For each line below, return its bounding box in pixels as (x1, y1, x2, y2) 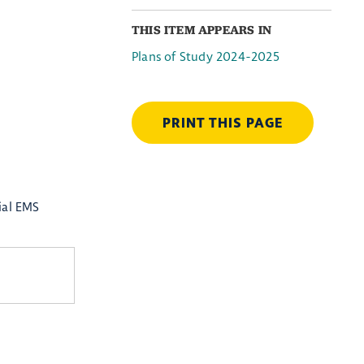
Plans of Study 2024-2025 (132, 49, 279, 64)
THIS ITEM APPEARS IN (132, 22, 271, 37)
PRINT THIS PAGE (162, 116, 283, 130)
